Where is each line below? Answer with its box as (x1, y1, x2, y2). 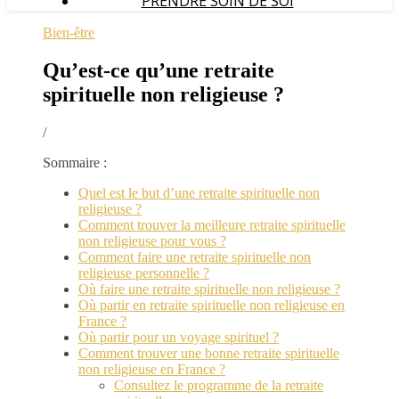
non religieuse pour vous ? (78, 232, 226, 248)
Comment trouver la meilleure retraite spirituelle (78, 216, 346, 232)
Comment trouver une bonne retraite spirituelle (78, 345, 339, 361)
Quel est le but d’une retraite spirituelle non (78, 184, 320, 200)
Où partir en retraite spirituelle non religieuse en (78, 297, 345, 313)
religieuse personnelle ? (78, 265, 209, 281)
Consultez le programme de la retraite (114, 377, 323, 393)
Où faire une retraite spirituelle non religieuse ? (78, 281, 340, 297)
